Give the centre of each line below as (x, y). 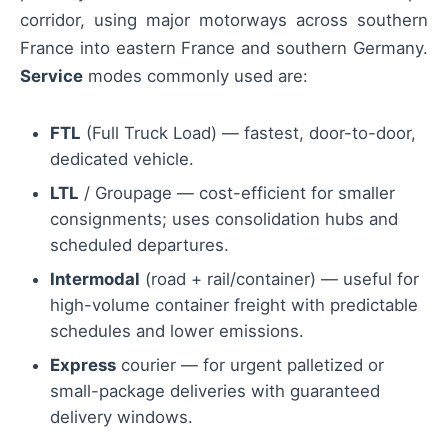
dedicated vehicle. (122, 159)
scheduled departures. (139, 245)
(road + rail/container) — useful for (279, 279)
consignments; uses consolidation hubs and (224, 219)
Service (51, 76)
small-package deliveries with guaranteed (215, 391)
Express (83, 365)
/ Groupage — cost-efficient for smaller (237, 193)
